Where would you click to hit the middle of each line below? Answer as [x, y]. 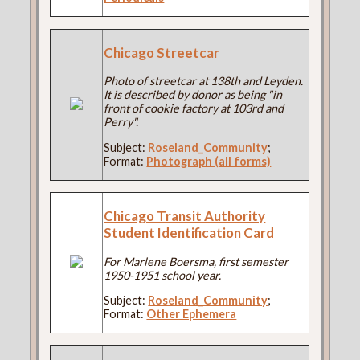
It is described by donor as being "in [193, 95]
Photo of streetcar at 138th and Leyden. [204, 81]
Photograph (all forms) [209, 161]
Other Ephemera [192, 314]
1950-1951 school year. [163, 275]
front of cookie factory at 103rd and [194, 108]
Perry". [121, 122]
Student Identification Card [189, 232]
